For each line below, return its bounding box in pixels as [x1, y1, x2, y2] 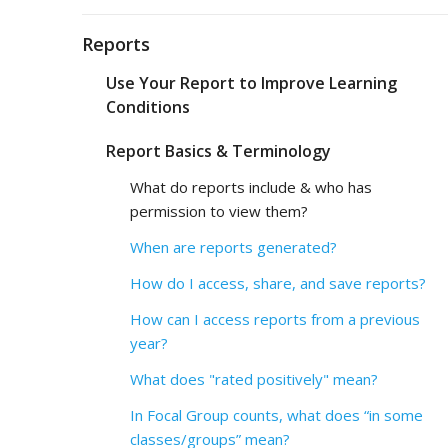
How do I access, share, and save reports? [130, 273, 426, 293]
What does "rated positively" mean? [130, 369, 378, 389]
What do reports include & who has [130, 177, 372, 197]
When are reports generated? [130, 237, 337, 257]
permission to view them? [130, 201, 308, 221]
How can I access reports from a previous [130, 309, 420, 329]
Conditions [106, 96, 190, 118]
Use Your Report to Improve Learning [106, 72, 397, 94]
